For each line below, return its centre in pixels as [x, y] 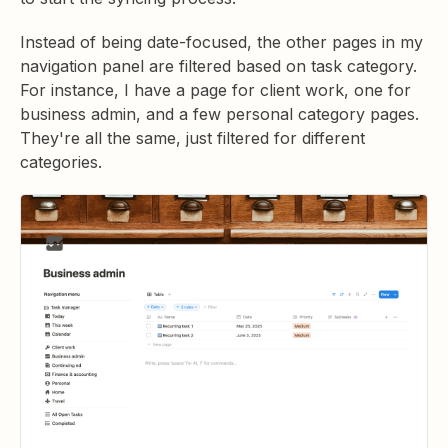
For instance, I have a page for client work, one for [215, 89]
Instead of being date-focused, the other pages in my [221, 41]
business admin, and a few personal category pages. [219, 113]
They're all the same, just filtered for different [192, 137]
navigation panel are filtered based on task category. [218, 65]
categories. [61, 161]
